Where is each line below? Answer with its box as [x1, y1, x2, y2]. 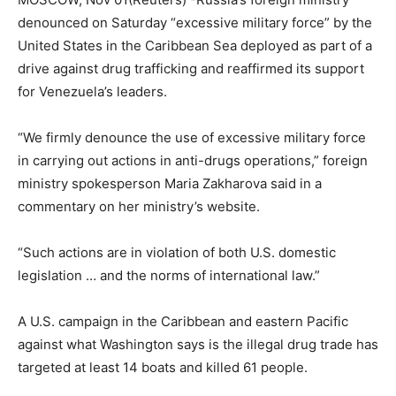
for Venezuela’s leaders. [18, 83, 167, 101]
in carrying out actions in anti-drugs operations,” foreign [18, 152, 368, 170]
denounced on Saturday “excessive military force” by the [18, 14, 372, 32]
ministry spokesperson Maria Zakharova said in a [18, 175, 322, 193]
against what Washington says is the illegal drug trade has [18, 336, 378, 354]
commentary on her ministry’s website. [18, 198, 260, 216]
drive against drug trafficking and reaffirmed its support [18, 60, 364, 78]
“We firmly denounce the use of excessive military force [18, 129, 366, 147]
